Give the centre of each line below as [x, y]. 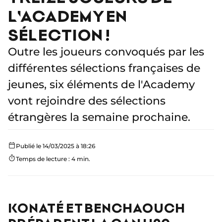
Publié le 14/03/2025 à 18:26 [55, 146]
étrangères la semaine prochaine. [99, 117]
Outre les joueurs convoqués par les [106, 52]
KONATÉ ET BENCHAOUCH [96, 208]
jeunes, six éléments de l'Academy [101, 85]
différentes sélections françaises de [104, 68]
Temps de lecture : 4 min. [53, 159]
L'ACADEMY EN [67, 16]
